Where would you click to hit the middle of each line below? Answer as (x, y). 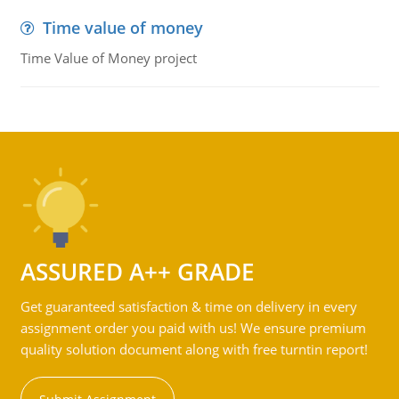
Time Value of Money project (108, 58)
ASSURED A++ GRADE (137, 272)
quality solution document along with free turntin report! (194, 349)
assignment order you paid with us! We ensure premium (193, 328)
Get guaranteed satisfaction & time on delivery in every (188, 306)
